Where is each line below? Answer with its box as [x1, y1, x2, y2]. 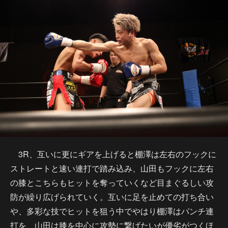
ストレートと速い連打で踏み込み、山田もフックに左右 [10, 162, 214, 174]
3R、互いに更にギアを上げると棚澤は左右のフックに [10, 148, 216, 160]
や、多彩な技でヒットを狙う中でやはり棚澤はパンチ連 [10, 205, 214, 217]
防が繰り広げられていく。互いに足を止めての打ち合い [10, 191, 214, 203]
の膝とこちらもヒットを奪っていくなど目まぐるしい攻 [10, 177, 214, 188]
